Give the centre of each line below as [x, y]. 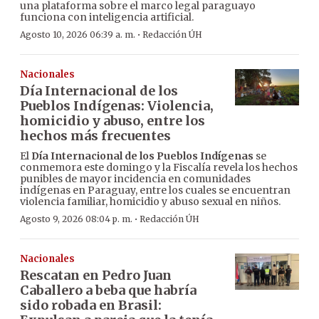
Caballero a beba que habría [108, 291]
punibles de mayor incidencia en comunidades [135, 179]
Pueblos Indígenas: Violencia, [117, 106]
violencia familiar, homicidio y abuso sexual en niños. [150, 202]
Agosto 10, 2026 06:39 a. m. [78, 35]
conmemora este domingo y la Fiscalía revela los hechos [159, 168]
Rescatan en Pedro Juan [96, 276]
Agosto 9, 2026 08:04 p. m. [76, 219]
